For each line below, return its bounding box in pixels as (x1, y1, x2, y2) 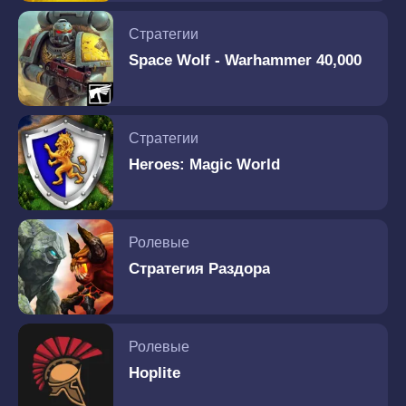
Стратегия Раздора (129, 260, 270, 277)
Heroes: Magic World (129, 156, 280, 173)
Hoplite (129, 364, 180, 382)
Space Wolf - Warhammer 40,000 (129, 52, 362, 69)
